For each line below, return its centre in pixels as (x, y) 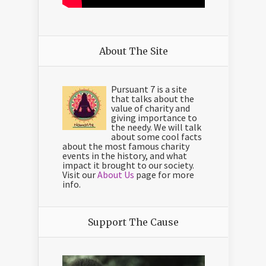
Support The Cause (133, 222)
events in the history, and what (125, 156)
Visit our (80, 175)
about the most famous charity (126, 146)
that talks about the (153, 99)
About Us (116, 175)
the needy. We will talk (156, 127)
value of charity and (151, 108)
